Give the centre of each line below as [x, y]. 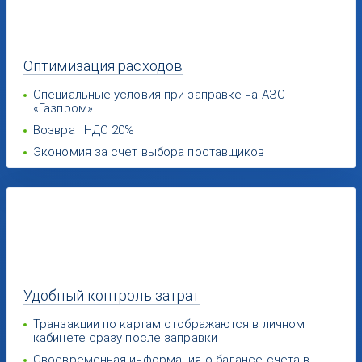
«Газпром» [63, 108]
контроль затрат [143, 295]
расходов [151, 66]
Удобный [55, 295]
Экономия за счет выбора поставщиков [149, 152]
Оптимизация [71, 66]
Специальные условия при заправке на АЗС [159, 95]
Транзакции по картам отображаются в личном [169, 324]
